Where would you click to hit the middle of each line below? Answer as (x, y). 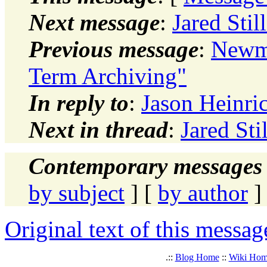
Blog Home (197, 257)
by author (203, 193)
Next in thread (98, 129)
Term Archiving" (108, 76)
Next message (94, 22)
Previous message (114, 49)
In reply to (79, 103)
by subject (77, 193)
